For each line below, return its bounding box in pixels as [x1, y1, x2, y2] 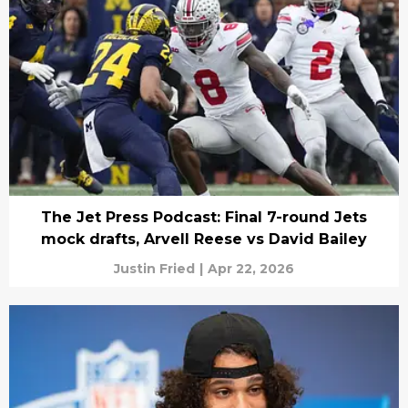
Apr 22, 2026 [208, 260, 294, 277]
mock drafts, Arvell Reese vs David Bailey [41, 229, 367, 248]
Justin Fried [114, 260, 195, 277]
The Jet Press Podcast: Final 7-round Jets [41, 208, 367, 226]
